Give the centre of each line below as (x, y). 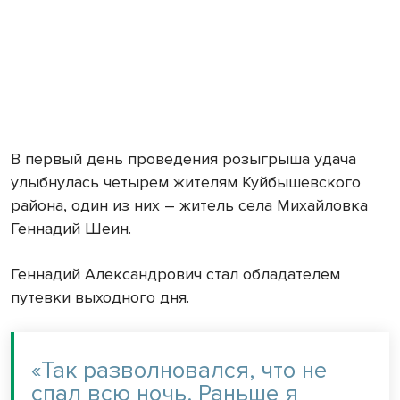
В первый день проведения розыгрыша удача (183, 159)
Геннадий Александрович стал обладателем (175, 275)
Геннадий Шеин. (73, 229)
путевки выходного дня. (100, 298)
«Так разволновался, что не (179, 371)
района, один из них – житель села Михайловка (189, 206)
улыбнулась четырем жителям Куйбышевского (186, 183)
